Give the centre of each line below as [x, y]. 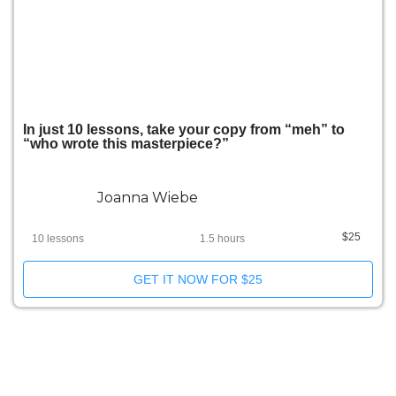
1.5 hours [223, 239]
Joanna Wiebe [148, 198]
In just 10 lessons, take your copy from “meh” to [184, 129]
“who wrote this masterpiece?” [126, 144]
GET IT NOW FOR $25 [198, 279]
